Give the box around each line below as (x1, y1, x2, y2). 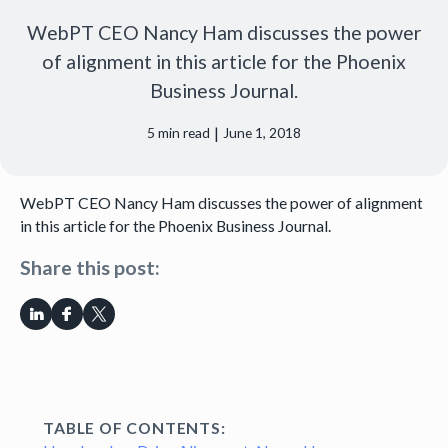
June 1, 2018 (222, 123, 301, 141)
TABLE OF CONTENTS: (43, 418, 226, 438)
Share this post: (19, 256, 160, 280)
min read (155, 123, 211, 141)
